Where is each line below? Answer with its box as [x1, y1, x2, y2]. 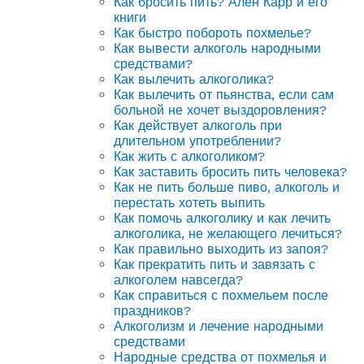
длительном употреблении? [114, 132, 281, 149]
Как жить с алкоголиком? [114, 148, 265, 164]
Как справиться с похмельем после [114, 287, 328, 303]
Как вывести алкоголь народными [114, 40, 321, 56]
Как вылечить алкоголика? [114, 71, 274, 87]
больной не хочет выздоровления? [114, 102, 327, 118]
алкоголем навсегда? [114, 271, 243, 288]
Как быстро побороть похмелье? [114, 24, 311, 41]
